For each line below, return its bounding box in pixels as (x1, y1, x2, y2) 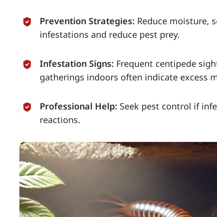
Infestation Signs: (40, 58, 114, 69)
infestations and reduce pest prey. (40, 29, 180, 40)
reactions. (40, 114, 80, 125)
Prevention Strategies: (40, 15, 135, 27)
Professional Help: (40, 100, 117, 112)
